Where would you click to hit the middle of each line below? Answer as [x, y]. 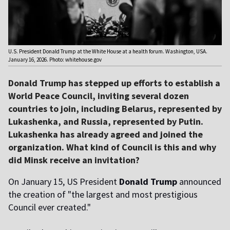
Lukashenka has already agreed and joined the [106, 135]
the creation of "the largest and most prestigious [103, 195]
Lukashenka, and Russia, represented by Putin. [106, 122]
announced [199, 182]
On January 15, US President [64, 182]
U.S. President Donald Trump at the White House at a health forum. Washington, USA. [108, 52]
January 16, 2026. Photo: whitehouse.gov [55, 60]
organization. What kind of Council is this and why [112, 147]
